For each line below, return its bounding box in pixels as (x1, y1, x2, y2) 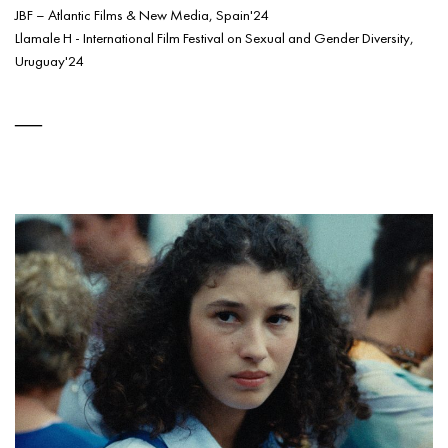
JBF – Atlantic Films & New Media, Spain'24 (15, 4, 268, 24)
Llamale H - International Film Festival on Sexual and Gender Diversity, (15, 27, 414, 47)
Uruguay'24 (15, 50, 83, 70)
